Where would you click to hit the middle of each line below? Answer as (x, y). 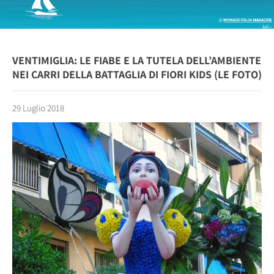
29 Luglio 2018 (38, 108)
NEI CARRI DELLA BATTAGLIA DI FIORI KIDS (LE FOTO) (137, 75)
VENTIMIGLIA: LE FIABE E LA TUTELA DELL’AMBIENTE (137, 61)
